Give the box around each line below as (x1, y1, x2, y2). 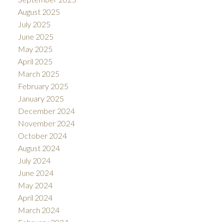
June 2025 (17, 31, 54, 41)
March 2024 (17, 205, 59, 215)
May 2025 (17, 44, 53, 54)
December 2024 (17, 106, 75, 115)
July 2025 (17, 19, 51, 29)
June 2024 (17, 167, 54, 177)
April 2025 (17, 56, 53, 66)
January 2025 (17, 93, 64, 103)
